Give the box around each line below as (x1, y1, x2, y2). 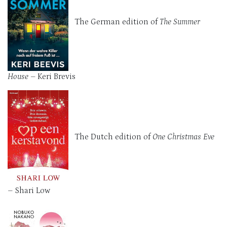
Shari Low (13, 185, 50, 195)
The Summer (160, 17, 200, 26)
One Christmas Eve (153, 132, 214, 141)
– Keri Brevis (28, 71, 75, 81)
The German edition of (68, 17, 160, 26)
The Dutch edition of (68, 132, 153, 141)
